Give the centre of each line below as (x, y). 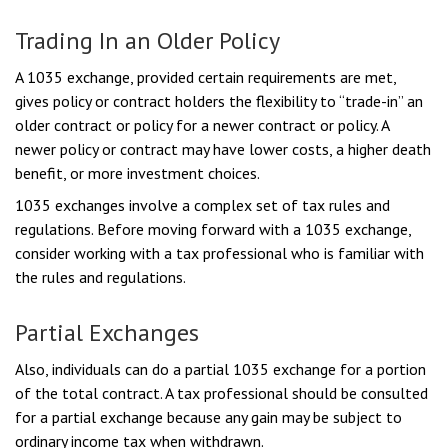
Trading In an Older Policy (147, 40)
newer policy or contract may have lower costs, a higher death (223, 149)
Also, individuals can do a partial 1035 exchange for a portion (220, 369)
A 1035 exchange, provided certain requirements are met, (205, 77)
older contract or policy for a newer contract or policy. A (202, 125)
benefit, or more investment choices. (137, 173)
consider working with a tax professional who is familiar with (219, 253)
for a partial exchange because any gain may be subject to (208, 417)
